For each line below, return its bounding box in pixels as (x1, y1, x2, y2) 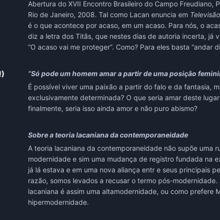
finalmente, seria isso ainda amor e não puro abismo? (27, 104, 199, 113)
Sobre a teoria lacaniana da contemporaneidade (27, 131, 188, 139)
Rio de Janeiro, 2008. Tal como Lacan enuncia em (27, 10, 190, 19)
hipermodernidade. (27, 198, 89, 207)
